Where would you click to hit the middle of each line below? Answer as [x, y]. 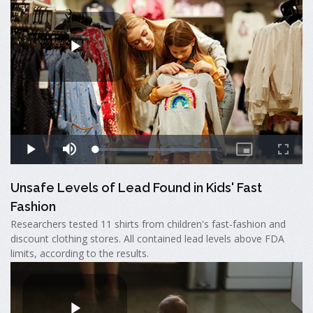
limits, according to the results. [80, 254]
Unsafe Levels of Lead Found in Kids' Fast [136, 187]
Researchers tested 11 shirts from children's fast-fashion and [148, 224]
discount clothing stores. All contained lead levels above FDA [147, 239]
